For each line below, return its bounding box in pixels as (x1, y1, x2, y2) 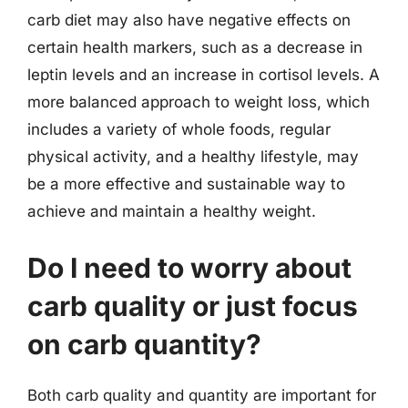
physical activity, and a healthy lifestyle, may (27, 148, 359, 166)
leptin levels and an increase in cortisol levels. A (27, 66, 380, 84)
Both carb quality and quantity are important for (27, 385, 376, 404)
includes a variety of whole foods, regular (27, 120, 331, 138)
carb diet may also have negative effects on (27, 11, 351, 29)
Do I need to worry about (27, 250, 352, 284)
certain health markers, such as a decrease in (27, 38, 362, 56)
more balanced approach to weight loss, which (27, 93, 370, 111)
